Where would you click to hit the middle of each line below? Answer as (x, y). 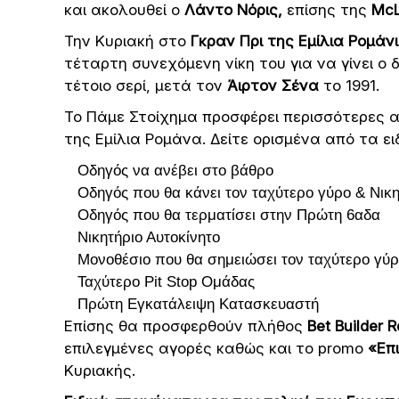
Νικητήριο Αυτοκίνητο (149, 237)
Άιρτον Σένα (273, 85)
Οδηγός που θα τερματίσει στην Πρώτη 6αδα (229, 215)
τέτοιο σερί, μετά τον (146, 85)
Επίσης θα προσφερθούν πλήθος (186, 326)
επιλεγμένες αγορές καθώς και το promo (216, 348)
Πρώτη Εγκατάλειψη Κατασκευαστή (198, 304)
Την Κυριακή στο (127, 41)
